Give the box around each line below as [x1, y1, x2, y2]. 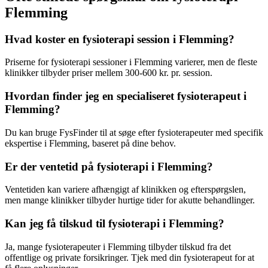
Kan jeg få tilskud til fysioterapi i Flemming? [5, 217, 224, 230]
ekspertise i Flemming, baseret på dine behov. [5, 138, 176, 148]
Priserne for [5, 57, 51, 68]
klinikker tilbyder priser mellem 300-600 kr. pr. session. [5, 68, 212, 78]
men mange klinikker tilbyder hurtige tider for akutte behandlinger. [5, 195, 255, 206]
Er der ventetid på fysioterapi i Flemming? [5, 160, 213, 173]
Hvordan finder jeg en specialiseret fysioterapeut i [5, 90, 246, 103]
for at [232, 252, 254, 263]
